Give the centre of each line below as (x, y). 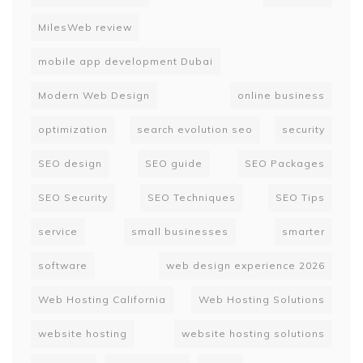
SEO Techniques (192, 198)
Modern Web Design (94, 96)
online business (281, 96)
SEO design (70, 164)
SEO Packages (285, 164)
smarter (303, 232)
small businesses (180, 232)
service (58, 232)
